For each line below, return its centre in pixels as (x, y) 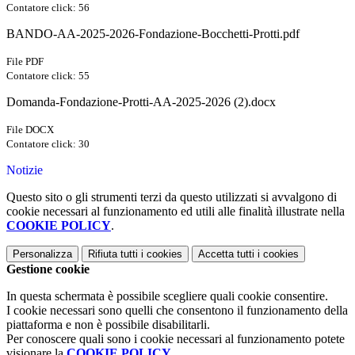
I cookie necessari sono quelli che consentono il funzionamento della (177, 311)
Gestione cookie (48, 269)
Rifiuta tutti (113, 254)
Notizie (25, 170)
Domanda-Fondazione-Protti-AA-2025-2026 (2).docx (141, 102)
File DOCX (30, 130)
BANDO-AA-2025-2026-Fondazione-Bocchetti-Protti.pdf (153, 34)
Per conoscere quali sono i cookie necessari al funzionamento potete (176, 339)
